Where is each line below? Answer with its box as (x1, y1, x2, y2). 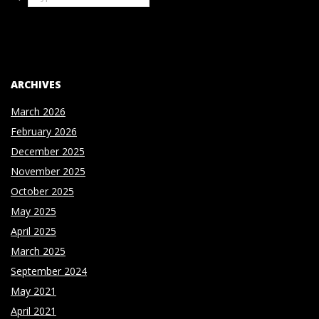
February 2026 (11, 124, 77, 138)
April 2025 (11, 224, 56, 238)
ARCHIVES (11, 77, 61, 91)
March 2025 (11, 244, 66, 258)
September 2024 (11, 263, 87, 278)
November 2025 (11, 164, 85, 178)
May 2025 (11, 204, 56, 218)
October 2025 (11, 184, 74, 198)
